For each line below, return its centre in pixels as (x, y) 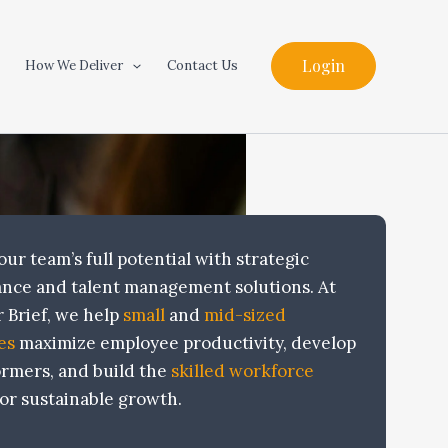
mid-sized (245, 315)
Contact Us (202, 66)
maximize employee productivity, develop (185, 343)
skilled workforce (242, 371)
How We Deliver (74, 66)
